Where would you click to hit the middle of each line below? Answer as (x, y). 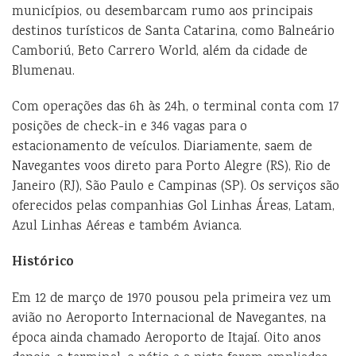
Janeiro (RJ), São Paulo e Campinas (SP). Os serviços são (176, 187)
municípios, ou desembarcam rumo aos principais (163, 12)
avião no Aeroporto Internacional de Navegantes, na (169, 319)
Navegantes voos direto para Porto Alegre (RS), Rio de (171, 167)
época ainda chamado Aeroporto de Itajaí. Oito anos (166, 339)
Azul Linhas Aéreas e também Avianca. (127, 226)
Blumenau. (43, 72)
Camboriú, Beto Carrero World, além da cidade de (160, 52)
